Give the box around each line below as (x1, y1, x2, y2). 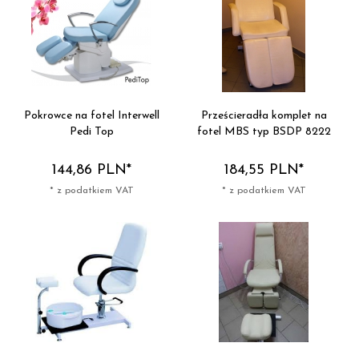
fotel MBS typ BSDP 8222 (196, 126, 331, 139)
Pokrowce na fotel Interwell (23, 110, 159, 123)
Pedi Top (69, 126, 114, 139)
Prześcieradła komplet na (200, 110, 327, 123)
